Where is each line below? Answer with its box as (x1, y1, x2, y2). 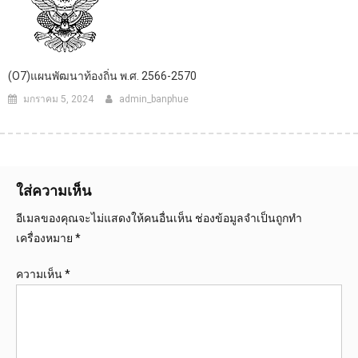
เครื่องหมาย (16, 231, 75, 245)
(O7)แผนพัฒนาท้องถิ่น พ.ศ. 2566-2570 (8, 69, 197, 82)
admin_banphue (119, 93, 189, 105)
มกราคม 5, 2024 (23, 93, 93, 105)
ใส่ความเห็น (16, 181, 91, 199)
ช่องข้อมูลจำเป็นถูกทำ (195, 211, 302, 225)
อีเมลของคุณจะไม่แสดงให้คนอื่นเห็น (16, 211, 193, 225)
